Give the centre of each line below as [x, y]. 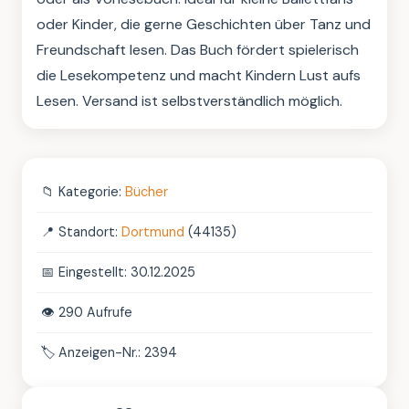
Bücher [147, 192]
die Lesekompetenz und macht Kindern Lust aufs [199, 76]
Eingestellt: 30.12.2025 [127, 273]
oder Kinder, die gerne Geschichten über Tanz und [204, 25]
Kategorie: [92, 192]
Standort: [90, 232]
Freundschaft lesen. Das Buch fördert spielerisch [198, 50]
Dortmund [153, 232]
